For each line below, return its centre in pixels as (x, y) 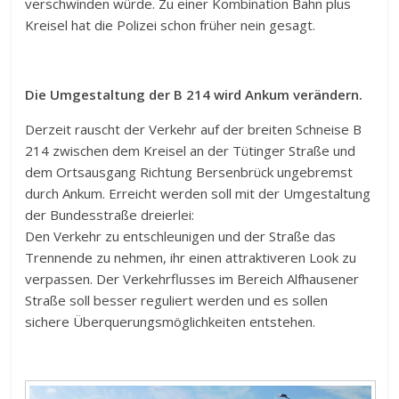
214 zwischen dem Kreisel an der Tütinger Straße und (191, 151)
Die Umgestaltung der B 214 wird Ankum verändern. (194, 95)
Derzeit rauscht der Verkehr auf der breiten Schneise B (194, 130)
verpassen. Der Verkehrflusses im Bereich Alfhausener (192, 279)
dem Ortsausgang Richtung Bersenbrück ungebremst (189, 172)
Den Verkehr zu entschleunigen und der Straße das (181, 236)
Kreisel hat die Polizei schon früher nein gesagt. (171, 25)
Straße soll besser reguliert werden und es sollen (177, 301)
